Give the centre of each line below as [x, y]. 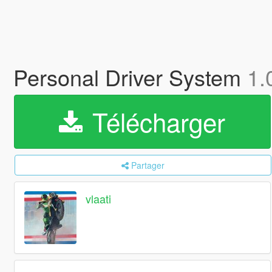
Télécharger [155, 121]
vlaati [99, 199]
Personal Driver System [130, 77]
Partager [148, 165]
